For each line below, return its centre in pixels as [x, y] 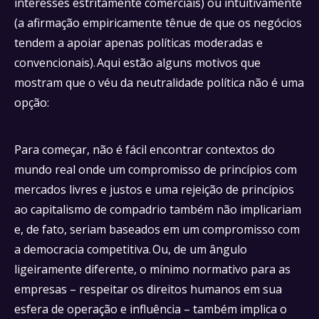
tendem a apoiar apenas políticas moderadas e [138, 43]
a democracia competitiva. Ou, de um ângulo [131, 249]
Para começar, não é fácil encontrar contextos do [145, 150]
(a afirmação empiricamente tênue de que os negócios [158, 23]
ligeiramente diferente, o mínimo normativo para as [152, 269]
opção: [33, 103]
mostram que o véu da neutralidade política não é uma [159, 83]
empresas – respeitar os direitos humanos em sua [148, 289]
